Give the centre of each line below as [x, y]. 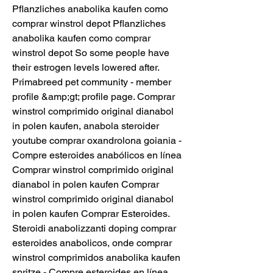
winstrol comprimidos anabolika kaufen [96, 258]
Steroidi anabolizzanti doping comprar [94, 229]
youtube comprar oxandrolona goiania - [97, 141]
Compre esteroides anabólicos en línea [97, 155]
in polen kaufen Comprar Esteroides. [91, 214]
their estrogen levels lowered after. [86, 68]
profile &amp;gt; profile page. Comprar [94, 97]
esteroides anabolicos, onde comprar [92, 243]
